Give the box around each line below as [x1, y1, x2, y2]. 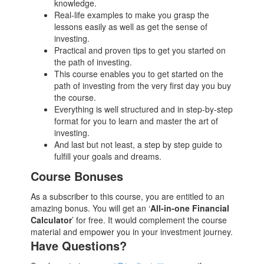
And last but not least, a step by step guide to [54, 138, 223, 150]
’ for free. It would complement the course [72, 214, 227, 226]
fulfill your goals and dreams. [54, 150, 162, 162]
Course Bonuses [31, 167, 124, 184]
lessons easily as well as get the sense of [54, 21, 208, 32]
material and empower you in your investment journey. [31, 226, 233, 237]
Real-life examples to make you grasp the [54, 9, 210, 21]
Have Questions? [31, 237, 127, 254]
